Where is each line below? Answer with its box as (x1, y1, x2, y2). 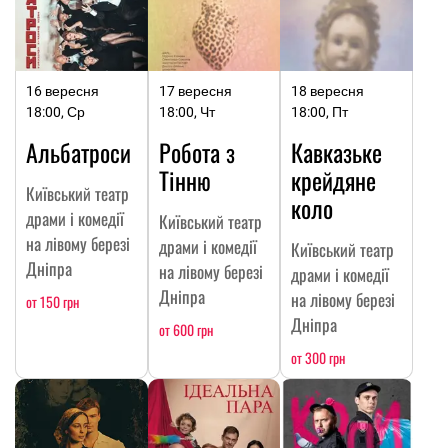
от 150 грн (26, 290, 79, 312)
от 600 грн (158, 318, 213, 340)
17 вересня (158, 82, 232, 99)
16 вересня (26, 82, 99, 99)
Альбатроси (26, 133, 131, 170)
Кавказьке (291, 133, 383, 170)
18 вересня (291, 82, 365, 99)
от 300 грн (291, 346, 346, 368)
